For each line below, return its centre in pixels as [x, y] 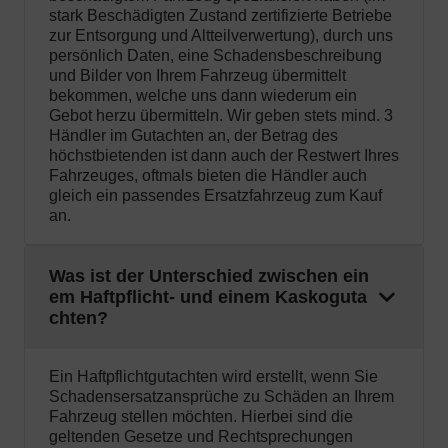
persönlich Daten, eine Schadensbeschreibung [215, 56]
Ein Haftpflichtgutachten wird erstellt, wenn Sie [213, 377]
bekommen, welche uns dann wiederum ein [203, 96]
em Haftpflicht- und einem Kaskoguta [208, 297]
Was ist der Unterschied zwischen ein [209, 276]
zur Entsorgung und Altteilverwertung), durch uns [221, 36]
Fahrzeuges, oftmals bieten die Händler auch [208, 176]
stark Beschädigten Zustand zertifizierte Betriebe [220, 16]
